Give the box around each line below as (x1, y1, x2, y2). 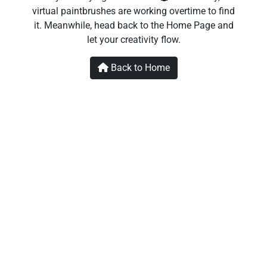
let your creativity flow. (86, 33, 181, 45)
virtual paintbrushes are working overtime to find (32, 5, 235, 17)
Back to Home (110, 61, 170, 73)
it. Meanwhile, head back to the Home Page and (33, 19, 234, 31)
